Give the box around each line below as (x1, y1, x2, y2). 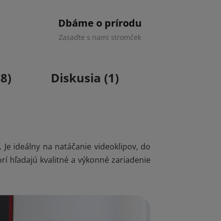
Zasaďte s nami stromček (59, 32, 142, 42)
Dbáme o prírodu (58, 16, 142, 30)
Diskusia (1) (51, 69, 119, 86)
